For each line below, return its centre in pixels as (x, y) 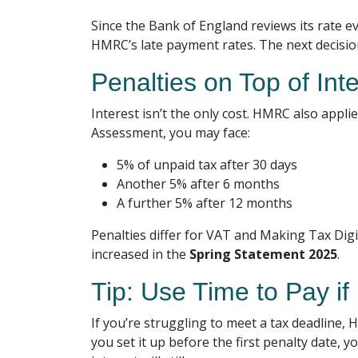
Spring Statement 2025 (263, 254)
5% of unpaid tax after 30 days (207, 165)
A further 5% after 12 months (205, 203)
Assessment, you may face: (171, 133)
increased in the (140, 254)
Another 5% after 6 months (198, 184)
